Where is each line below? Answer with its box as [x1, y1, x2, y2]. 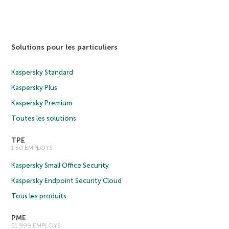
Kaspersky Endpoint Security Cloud [11, 176, 122, 185]
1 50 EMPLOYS [11, 144, 53, 151]
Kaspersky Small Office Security [11, 161, 109, 169]
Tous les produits [11, 192, 67, 200]
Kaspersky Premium [11, 99, 73, 107]
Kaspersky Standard [11, 68, 74, 76]
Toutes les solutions [11, 114, 77, 122]
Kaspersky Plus [11, 83, 58, 91]
